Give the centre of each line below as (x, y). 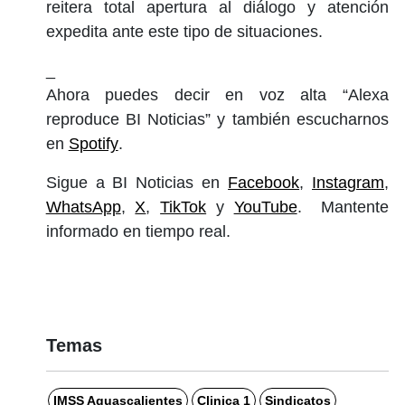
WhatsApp (83, 207)
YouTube (265, 207)
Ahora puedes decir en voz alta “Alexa (217, 94)
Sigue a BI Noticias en (137, 182)
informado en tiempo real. (138, 231)
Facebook (264, 182)
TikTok (184, 207)
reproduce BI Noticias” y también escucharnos (217, 119)
